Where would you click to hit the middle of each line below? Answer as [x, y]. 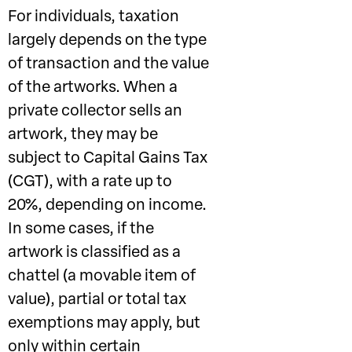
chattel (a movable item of [102, 277]
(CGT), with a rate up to [90, 182]
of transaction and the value [108, 64]
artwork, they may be [83, 135]
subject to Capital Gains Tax [108, 159]
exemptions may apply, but [104, 324]
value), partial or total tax [97, 300]
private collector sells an [95, 112]
